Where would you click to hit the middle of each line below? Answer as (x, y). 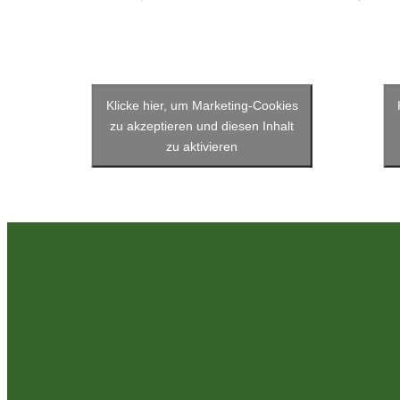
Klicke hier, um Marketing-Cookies (202, 105)
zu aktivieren (202, 146)
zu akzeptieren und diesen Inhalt (202, 125)
